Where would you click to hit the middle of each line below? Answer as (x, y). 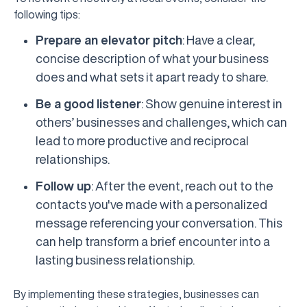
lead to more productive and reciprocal (142, 140)
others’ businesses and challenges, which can (161, 122)
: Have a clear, (219, 40)
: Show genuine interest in (212, 103)
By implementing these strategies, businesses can (136, 294)
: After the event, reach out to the (182, 186)
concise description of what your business (152, 58)
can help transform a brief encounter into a (153, 241)
